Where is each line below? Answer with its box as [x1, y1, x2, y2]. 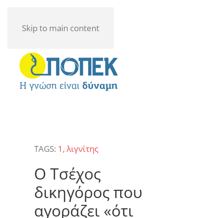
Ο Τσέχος [34, 163, 101, 184]
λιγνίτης [67, 143, 98, 154]
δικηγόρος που [34, 181, 143, 202]
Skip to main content [22, 22, 99, 34]
